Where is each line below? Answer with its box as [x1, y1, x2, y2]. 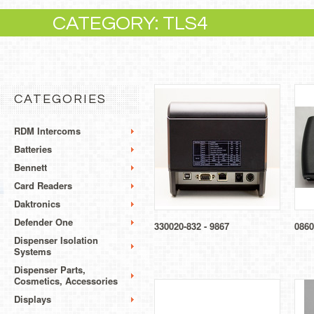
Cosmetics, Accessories [14, 274, 118, 288]
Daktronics [14, 197, 60, 211]
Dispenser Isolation [14, 233, 98, 247]
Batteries [14, 142, 52, 156]
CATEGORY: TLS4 [53, 13, 207, 34]
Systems [14, 245, 51, 259]
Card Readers [14, 179, 72, 193]
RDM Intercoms [14, 124, 81, 138]
